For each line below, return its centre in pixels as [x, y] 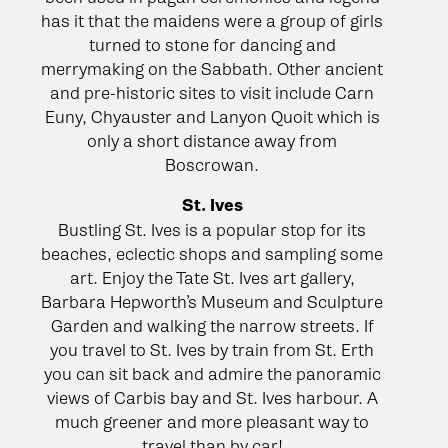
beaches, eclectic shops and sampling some [212, 253]
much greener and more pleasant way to [212, 421]
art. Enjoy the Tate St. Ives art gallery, [212, 277]
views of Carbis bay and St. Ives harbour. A [212, 397]
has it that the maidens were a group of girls [212, 20]
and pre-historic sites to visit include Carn [212, 92]
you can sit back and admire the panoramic [212, 373]
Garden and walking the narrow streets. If [212, 325]
